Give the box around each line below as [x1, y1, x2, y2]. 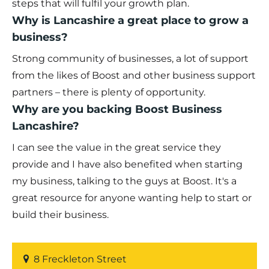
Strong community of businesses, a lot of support [12, 52, 249, 64]
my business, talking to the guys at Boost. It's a [12, 175, 237, 187]
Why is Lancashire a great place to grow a [12, 13, 249, 27]
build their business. [12, 208, 109, 220]
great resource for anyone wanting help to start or [12, 192, 252, 204]
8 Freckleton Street [34, 253, 127, 265]
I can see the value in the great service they [12, 141, 221, 153]
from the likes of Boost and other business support [12, 69, 256, 81]
